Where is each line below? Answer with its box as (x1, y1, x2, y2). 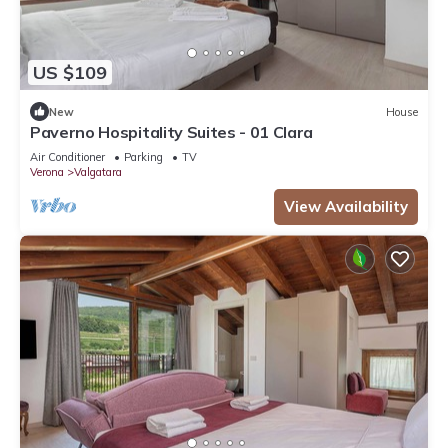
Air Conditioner (30, 150, 105, 165)
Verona (30, 165, 64, 180)
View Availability (284, 197, 408, 217)
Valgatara (74, 165, 122, 180)
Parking (124, 150, 163, 165)
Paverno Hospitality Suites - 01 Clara (30, 122, 314, 143)
